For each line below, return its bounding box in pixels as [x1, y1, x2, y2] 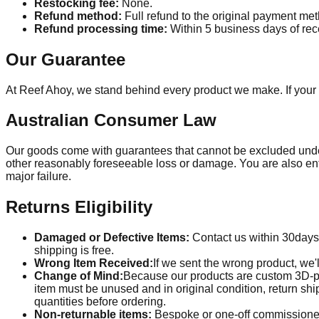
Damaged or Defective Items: [34, 231, 189, 244]
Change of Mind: [34, 270, 123, 283]
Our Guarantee [6, 49, 125, 69]
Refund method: [34, 9, 122, 22]
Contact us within [189, 231, 279, 244]
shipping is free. [34, 244, 114, 257]
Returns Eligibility [6, 197, 152, 217]
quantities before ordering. [34, 296, 166, 308]
